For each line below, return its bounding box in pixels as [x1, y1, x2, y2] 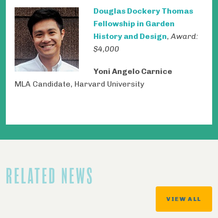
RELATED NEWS [6, 163, 94, 189]
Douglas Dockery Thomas [93, 6, 193, 16]
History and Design [93, 32, 167, 41]
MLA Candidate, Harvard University [15, 79, 144, 89]
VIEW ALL [166, 195, 201, 202]
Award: [171, 32, 198, 41]
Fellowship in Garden [93, 19, 175, 29]
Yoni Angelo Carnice [93, 66, 172, 76]
